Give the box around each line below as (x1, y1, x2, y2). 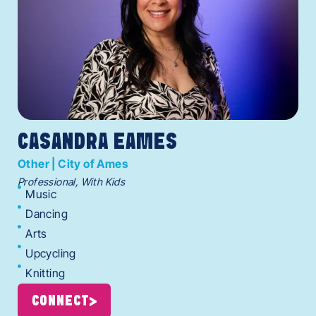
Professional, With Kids (18, 176, 126, 188)
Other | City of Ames (18, 157, 128, 171)
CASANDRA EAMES (18, 132, 178, 154)
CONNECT (32, 294, 90, 309)
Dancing (25, 207, 68, 221)
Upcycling (25, 246, 76, 261)
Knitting (25, 266, 66, 281)
